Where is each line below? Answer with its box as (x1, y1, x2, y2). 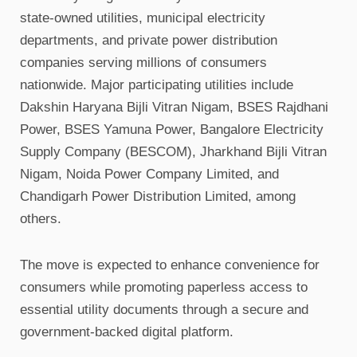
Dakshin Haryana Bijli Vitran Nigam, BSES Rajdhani (20, 100, 328, 115)
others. (20, 211, 61, 226)
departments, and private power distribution (20, 33, 277, 48)
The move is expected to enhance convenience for (20, 257, 320, 273)
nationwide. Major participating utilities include (20, 77, 293, 92)
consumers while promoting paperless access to (20, 280, 308, 295)
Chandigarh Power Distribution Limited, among (20, 189, 296, 204)
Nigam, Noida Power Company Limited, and (20, 167, 279, 182)
